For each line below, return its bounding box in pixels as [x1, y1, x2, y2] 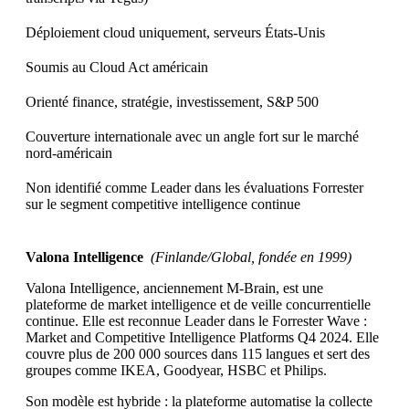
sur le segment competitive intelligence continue [26, 196, 300, 213]
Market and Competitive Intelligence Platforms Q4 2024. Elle [26, 330, 379, 346]
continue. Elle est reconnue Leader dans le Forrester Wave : [26, 313, 367, 330]
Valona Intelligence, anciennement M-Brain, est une [26, 280, 323, 297]
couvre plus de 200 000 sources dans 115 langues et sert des [26, 346, 370, 362]
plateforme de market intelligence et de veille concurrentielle [26, 297, 371, 313]
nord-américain [26, 145, 112, 162]
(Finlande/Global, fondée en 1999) [143, 249, 351, 266]
